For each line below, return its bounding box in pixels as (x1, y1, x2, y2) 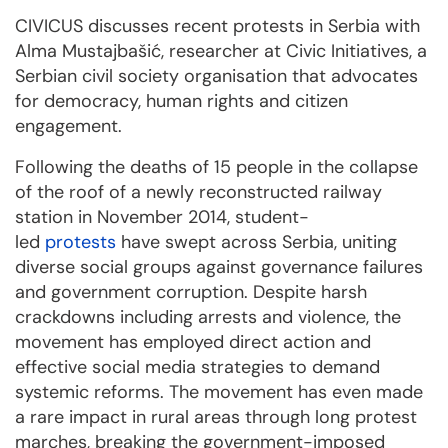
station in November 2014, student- (15, 205, 309, 230)
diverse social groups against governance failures (15, 255, 423, 280)
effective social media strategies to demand (15, 355, 380, 380)
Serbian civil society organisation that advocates (15, 64, 418, 89)
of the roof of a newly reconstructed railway (15, 180, 382, 205)
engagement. (15, 114, 122, 139)
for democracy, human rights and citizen (15, 89, 348, 114)
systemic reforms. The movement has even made (15, 380, 423, 405)
